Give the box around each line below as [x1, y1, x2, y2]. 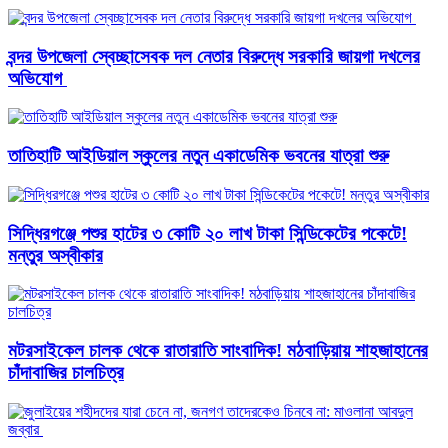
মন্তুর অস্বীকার [8, 244, 103, 266]
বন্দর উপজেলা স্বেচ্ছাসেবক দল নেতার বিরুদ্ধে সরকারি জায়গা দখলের [8, 45, 420, 67]
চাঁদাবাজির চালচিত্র [8, 361, 124, 383]
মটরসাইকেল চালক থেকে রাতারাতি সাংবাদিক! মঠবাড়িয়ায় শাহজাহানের [8, 339, 428, 361]
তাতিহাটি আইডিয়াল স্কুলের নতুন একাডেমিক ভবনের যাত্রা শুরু [8, 145, 389, 167]
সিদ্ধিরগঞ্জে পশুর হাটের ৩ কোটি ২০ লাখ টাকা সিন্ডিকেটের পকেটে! [8, 222, 407, 244]
